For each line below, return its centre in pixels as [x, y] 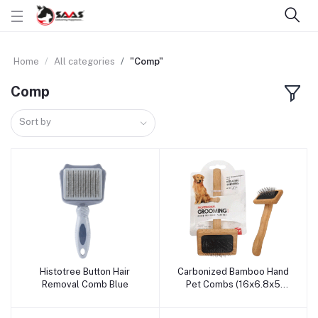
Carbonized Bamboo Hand [233, 271]
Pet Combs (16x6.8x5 [233, 284]
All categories [84, 61]
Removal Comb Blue [85, 284]
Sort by [35, 121]
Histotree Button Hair [85, 271]
